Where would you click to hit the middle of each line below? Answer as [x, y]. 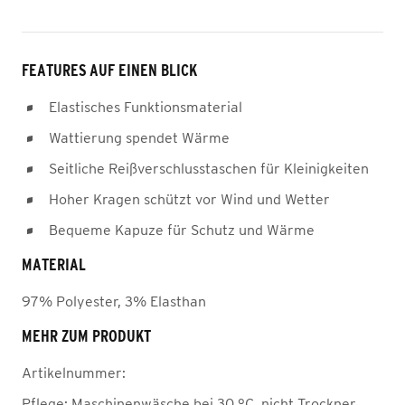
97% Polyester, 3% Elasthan [114, 301]
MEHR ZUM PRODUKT [86, 336]
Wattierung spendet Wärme [139, 137]
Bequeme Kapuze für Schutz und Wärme [182, 230]
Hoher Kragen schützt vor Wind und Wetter [189, 199]
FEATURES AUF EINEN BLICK [109, 71]
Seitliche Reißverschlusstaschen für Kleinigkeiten [209, 168]
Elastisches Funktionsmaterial [146, 107]
